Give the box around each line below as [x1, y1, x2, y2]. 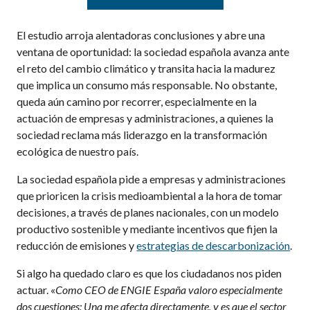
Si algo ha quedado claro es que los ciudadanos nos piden [17, 266, 282, 280]
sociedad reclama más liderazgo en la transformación [17, 127, 268, 141]
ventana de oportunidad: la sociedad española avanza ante [17, 44, 290, 58]
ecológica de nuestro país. [17, 144, 139, 158]
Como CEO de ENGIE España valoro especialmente [55, 282, 283, 296]
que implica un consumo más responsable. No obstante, [17, 77, 277, 91]
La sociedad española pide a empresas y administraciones [17, 172, 286, 185]
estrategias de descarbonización [136, 238, 291, 252]
